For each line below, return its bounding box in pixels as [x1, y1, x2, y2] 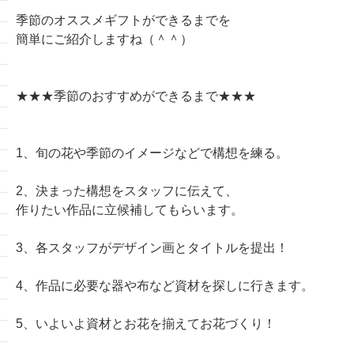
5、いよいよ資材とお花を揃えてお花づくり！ [15, 317, 276, 330]
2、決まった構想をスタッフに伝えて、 [15, 184, 238, 198]
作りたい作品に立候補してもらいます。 [15, 203, 243, 217]
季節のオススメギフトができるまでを [15, 13, 231, 27]
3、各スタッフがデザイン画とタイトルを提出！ [15, 241, 288, 254]
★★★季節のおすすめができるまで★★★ [15, 89, 256, 103]
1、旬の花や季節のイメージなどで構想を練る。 [15, 146, 288, 160]
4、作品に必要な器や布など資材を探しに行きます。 [15, 279, 314, 292]
